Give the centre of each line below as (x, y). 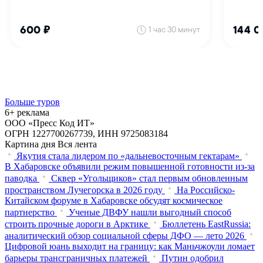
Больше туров (32, 102)
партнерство (30, 212)
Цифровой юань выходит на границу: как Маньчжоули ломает (130, 246)
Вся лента (77, 144)
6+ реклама (27, 112)
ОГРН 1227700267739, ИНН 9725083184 (86, 133)
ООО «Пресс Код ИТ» (50, 123)
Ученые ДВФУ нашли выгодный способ (150, 212)
